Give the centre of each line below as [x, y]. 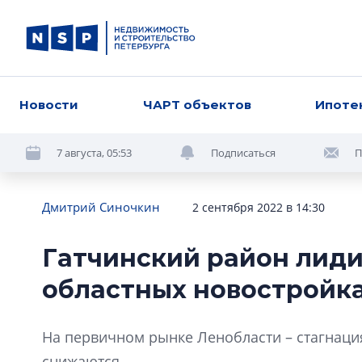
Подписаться [243, 152]
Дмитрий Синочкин [101, 207]
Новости [49, 105]
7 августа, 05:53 [94, 152]
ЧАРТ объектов [197, 105]
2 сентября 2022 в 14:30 [259, 207]
